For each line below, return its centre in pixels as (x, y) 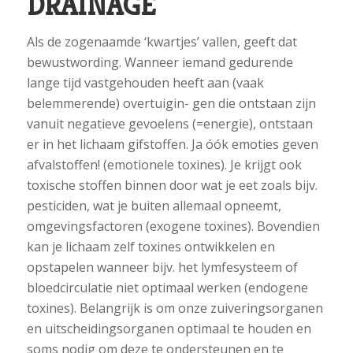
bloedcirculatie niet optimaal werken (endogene (167, 287)
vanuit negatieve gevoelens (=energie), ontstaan (169, 123)
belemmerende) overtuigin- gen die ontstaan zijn (171, 103)
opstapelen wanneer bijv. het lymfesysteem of (162, 267)
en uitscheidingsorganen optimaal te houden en (169, 328)
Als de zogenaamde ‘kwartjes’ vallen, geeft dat (162, 41)
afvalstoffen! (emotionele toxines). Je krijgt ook (164, 164)
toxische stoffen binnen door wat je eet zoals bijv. (172, 185)
